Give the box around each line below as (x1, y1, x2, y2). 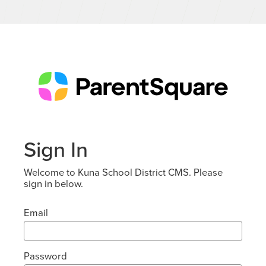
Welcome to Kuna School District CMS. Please (24, 165, 223, 179)
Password (24, 249, 67, 263)
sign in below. (24, 176, 83, 191)
